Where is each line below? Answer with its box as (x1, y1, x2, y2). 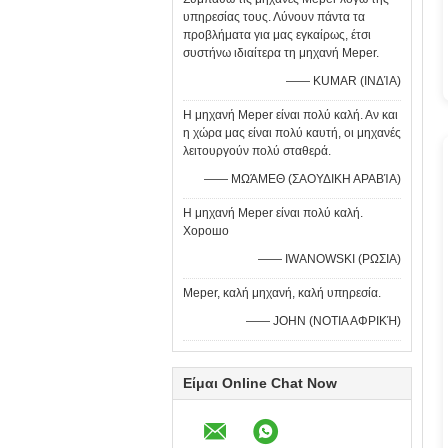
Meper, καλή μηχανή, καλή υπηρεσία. (183, 286, 381, 300)
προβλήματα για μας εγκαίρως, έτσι (183, 28, 371, 42)
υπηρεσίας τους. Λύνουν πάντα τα (183, 10, 365, 24)
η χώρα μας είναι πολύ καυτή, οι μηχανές (183, 126, 401, 140)
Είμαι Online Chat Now (183, 375, 337, 391)
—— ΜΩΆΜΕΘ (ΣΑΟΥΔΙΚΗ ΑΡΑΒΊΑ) (204, 172, 401, 186)
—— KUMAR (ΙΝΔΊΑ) (286, 74, 401, 88)
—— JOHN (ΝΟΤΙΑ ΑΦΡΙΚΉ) (246, 314, 401, 328)
